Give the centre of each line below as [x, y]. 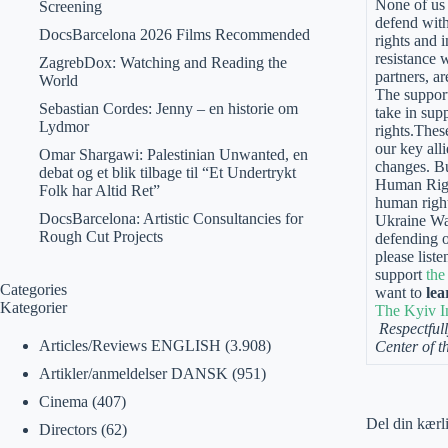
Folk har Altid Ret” [99, 190]
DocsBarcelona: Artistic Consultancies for [170, 218]
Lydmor [63, 126]
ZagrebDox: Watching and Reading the [162, 62]
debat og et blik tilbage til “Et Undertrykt [167, 172]
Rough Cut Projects [100, 236]
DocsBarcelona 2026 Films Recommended [174, 34]
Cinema [63, 401]
